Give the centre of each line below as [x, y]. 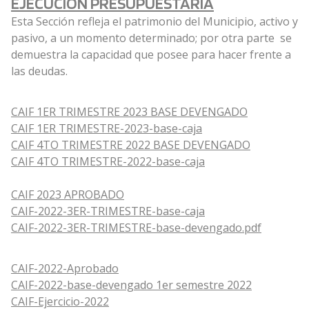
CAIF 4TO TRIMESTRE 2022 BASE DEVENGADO [131, 145]
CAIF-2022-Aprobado [65, 269]
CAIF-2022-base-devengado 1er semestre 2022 [131, 285]
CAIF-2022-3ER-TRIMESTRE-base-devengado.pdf [136, 228]
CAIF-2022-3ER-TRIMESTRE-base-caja [108, 211]
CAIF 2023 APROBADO [68, 195]
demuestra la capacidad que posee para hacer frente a [151, 55]
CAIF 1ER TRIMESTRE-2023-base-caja [107, 129]
